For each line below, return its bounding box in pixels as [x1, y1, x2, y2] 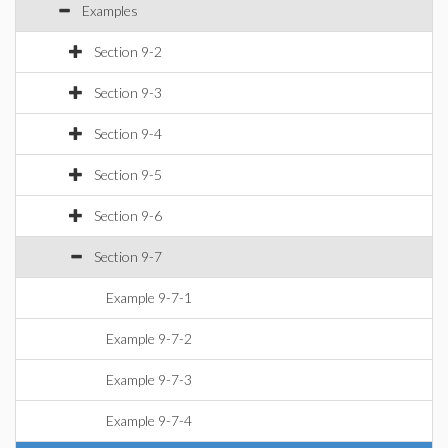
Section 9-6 [94, 207, 162, 224]
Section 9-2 [94, 43, 162, 60]
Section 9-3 [94, 84, 162, 101]
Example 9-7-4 [106, 412, 192, 429]
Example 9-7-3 [106, 371, 192, 388]
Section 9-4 [94, 125, 162, 142]
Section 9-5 [94, 166, 162, 183]
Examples [82, 2, 138, 19]
